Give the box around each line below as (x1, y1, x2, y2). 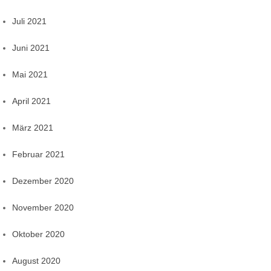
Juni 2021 (12, 43, 50, 53)
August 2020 (12, 256, 60, 266)
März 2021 (12, 123, 53, 133)
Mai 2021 (12, 70, 48, 80)
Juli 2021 (12, 16, 47, 27)
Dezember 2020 (12, 176, 74, 186)
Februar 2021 (12, 149, 65, 160)
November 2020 (12, 203, 74, 213)
